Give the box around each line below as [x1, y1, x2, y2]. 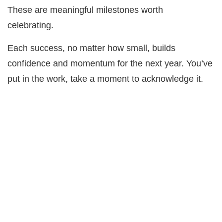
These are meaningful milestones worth [7, 4, 163, 15]
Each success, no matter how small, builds [7, 43, 175, 53]
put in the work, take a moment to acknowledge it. [7, 73, 206, 84]
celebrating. [7, 20, 58, 30]
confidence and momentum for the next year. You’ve [7, 58, 213, 68]
